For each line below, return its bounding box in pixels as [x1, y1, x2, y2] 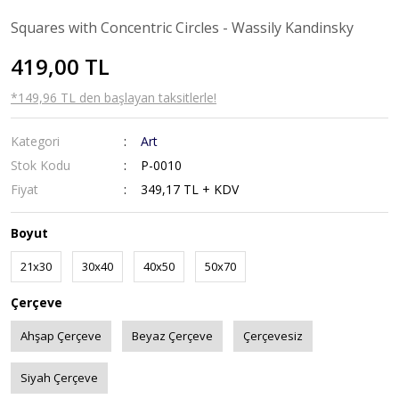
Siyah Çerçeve [20, 370, 98, 386]
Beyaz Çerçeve [132, 328, 213, 344]
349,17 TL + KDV [141, 181, 240, 198]
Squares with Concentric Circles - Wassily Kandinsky [11, 18, 354, 37]
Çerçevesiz [243, 328, 303, 344]
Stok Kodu [11, 157, 70, 174]
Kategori [11, 133, 60, 150]
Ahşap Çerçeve [20, 328, 102, 344]
